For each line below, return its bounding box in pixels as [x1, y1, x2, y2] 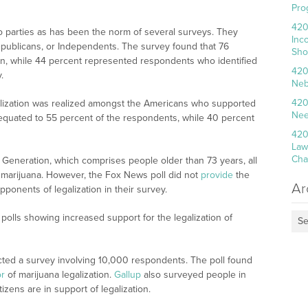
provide [201, 169, 233, 181]
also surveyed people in [141, 269, 246, 281]
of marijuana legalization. [5, 269, 114, 281]
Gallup [114, 269, 141, 281]
